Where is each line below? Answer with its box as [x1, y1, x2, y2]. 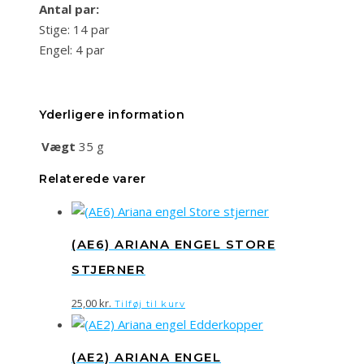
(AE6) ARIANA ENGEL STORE [71, 236, 275, 253]
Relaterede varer [39, 171, 145, 186]
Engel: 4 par [39, 41, 105, 58]
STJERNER [71, 262, 145, 278]
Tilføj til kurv [115, 297, 185, 310]
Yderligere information [39, 106, 184, 122]
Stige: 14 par [39, 20, 110, 37]
